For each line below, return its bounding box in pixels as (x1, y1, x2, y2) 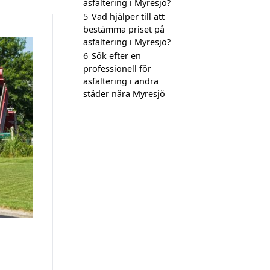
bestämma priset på (83, 24, 165, 35)
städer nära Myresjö (83, 88, 165, 99)
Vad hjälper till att (92, 11, 165, 22)
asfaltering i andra (83, 75, 159, 87)
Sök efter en (92, 50, 141, 61)
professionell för (83, 63, 151, 74)
